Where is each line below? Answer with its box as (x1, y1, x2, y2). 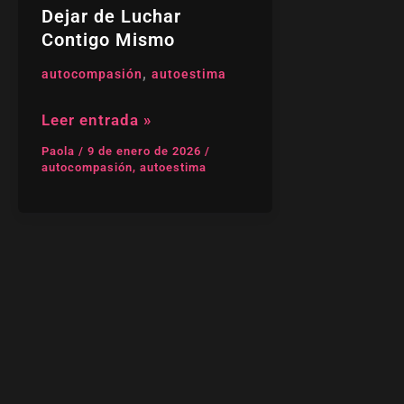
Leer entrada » (41, 110, 151, 129)
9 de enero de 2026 (87, 144, 205, 159)
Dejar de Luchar (41, 5, 181, 27)
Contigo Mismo (41, 29, 175, 50)
